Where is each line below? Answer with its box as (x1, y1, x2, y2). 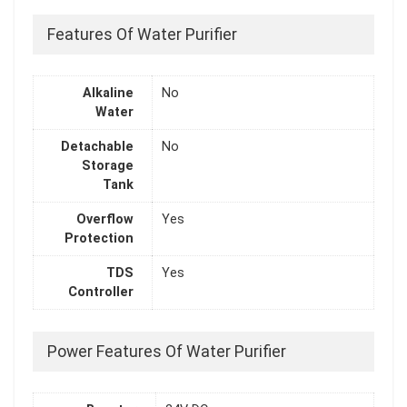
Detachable (61, 139, 134, 155)
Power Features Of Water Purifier (47, 342, 286, 361)
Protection (65, 231, 134, 247)
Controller (68, 284, 134, 301)
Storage (82, 158, 134, 174)
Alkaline (83, 85, 134, 102)
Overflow (76, 212, 134, 228)
